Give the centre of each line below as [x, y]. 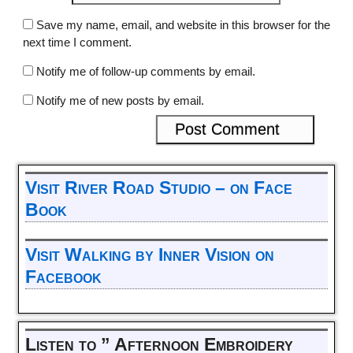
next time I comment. [77, 43]
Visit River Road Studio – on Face [158, 188]
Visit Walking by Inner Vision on [149, 255]
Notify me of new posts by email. [120, 101]
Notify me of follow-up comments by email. [145, 72]
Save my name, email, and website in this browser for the [183, 25]
